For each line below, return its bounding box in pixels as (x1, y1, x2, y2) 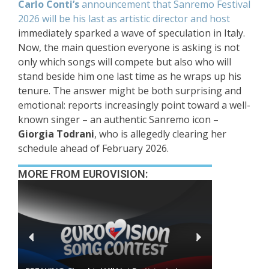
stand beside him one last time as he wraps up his (18, 70, 241, 83)
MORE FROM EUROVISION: (18, 168, 148, 181)
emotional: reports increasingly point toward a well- (18, 98, 250, 112)
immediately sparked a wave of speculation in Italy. (18, 26, 245, 40)
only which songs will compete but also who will (18, 55, 231, 69)
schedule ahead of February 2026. (18, 142, 169, 156)
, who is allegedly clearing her (94, 127, 226, 141)
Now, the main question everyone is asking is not (18, 41, 240, 55)
